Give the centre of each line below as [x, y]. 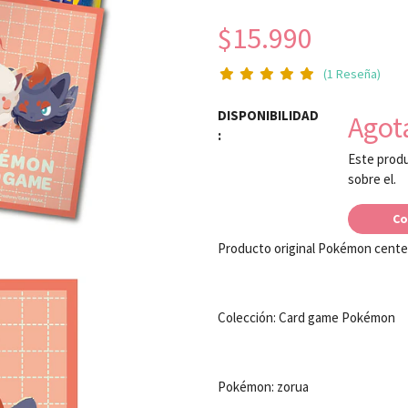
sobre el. [372, 179]
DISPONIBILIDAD [268, 115]
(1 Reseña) [352, 74]
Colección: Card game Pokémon [308, 317]
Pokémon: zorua [263, 387]
